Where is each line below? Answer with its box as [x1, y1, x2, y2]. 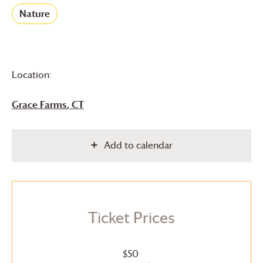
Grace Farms [12, 97, 67, 111]
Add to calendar [103, 139, 173, 152]
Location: [12, 68, 52, 81]
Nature [19, 6, 50, 20]
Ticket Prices [88, 207, 175, 228]
